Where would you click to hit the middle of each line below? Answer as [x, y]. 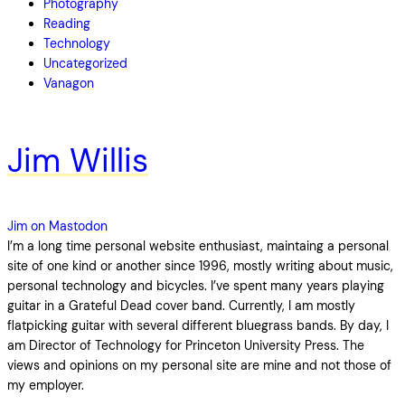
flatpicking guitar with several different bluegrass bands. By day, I [198, 326]
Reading [67, 24]
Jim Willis [78, 161]
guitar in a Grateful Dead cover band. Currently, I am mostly [181, 306]
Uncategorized [85, 64]
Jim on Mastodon [57, 226]
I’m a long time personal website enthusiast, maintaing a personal [198, 246]
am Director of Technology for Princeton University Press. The [186, 346]
